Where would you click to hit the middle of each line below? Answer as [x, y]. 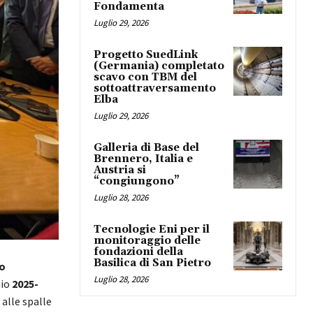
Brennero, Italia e [143, 159]
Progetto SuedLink [146, 54]
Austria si [120, 170]
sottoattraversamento [155, 88]
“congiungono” [137, 181]
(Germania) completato [159, 66]
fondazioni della [138, 252]
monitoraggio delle [147, 240]
